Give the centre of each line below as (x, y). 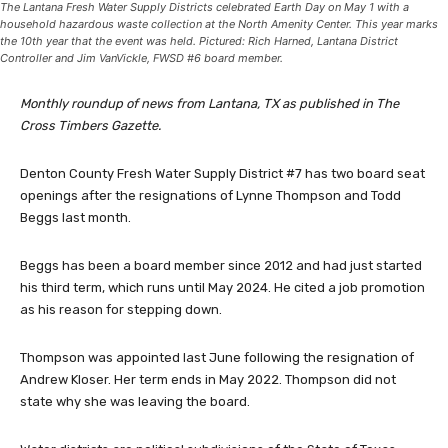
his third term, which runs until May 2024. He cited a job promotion (222, 287)
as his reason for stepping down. (121, 309)
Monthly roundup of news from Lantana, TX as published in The (209, 103)
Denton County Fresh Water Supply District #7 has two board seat (222, 173)
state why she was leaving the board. (135, 401)
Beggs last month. (75, 217)
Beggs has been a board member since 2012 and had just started (221, 265)
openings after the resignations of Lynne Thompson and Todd (210, 195)
